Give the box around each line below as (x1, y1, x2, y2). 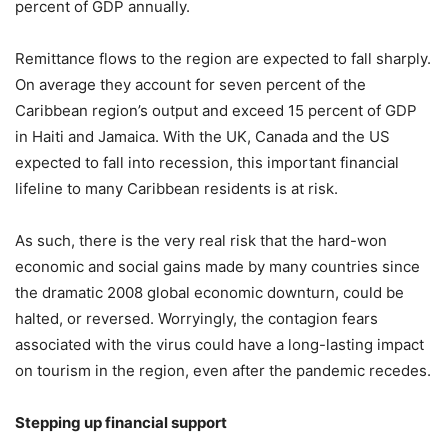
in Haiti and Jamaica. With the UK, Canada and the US (15, 126, 390, 146)
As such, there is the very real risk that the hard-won (15, 230, 387, 250)
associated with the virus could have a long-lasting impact (15, 334, 424, 354)
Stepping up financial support (15, 412, 227, 432)
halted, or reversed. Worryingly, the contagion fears (15, 308, 378, 328)
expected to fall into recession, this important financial (15, 152, 399, 172)
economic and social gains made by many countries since (15, 256, 420, 276)
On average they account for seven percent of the (15, 74, 366, 94)
